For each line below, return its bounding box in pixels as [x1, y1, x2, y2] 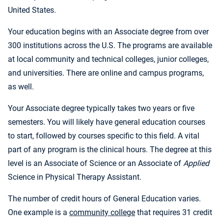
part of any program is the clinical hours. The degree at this [8, 145, 212, 155]
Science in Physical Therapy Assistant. [8, 172, 141, 182]
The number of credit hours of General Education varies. [8, 194, 201, 204]
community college [69, 208, 135, 218]
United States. [8, 5, 56, 15]
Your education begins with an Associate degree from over [8, 27, 209, 37]
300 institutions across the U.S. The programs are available [8, 41, 212, 51]
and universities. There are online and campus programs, [8, 68, 204, 78]
